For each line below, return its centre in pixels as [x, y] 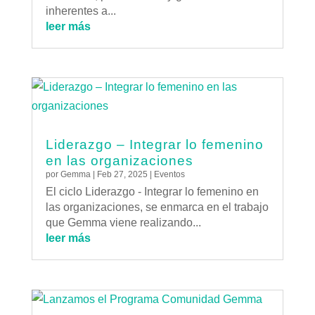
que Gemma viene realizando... [123, 223]
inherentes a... [81, 11]
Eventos [169, 175]
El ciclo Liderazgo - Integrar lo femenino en [152, 192]
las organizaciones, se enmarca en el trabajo [157, 207]
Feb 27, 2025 [122, 175]
